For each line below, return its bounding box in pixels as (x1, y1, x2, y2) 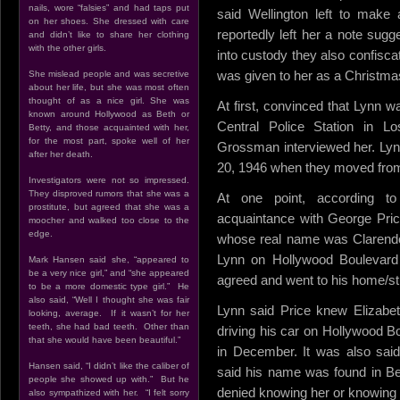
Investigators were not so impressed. (29, 175, 189, 185)
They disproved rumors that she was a (29, 188, 189, 198)
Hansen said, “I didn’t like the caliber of (29, 361, 189, 371)
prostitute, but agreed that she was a (29, 202, 189, 212)
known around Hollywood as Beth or (29, 109, 189, 119)
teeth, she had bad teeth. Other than (29, 321, 189, 331)
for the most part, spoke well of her (29, 136, 189, 146)
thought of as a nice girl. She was (29, 96, 189, 105)
